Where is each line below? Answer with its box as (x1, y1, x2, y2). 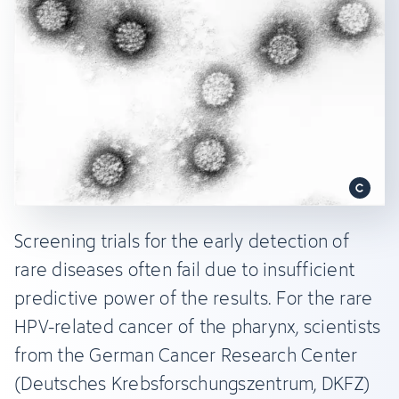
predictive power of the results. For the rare (14, 283, 373, 312)
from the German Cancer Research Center (14, 340, 358, 369)
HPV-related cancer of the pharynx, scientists (14, 312, 381, 340)
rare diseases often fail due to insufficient (14, 255, 354, 283)
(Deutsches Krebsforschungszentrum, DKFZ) (14, 369, 370, 397)
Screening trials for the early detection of (14, 226, 349, 255)
